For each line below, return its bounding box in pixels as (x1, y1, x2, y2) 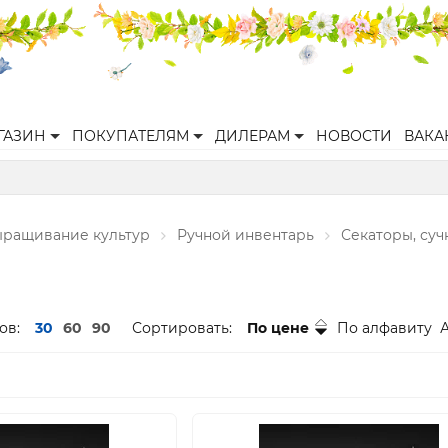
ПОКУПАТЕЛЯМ (72, 127, 189, 145)
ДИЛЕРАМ (215, 127, 290, 145)
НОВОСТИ (316, 127, 392, 145)
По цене (247, 319, 309, 337)
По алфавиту (337, 319, 432, 337)
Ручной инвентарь (177, 226, 314, 244)
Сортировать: (132, 319, 232, 337)
